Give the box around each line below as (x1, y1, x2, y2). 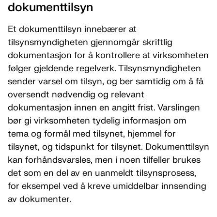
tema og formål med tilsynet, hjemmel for (8, 128, 176, 139)
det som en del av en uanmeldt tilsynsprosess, (8, 168, 196, 179)
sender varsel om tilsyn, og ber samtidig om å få (8, 76, 203, 87)
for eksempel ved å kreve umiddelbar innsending (8, 181, 206, 192)
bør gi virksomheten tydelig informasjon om (8, 115, 186, 126)
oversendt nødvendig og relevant (8, 89, 144, 100)
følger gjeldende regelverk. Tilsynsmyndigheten (8, 63, 201, 74)
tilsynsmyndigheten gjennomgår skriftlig (8, 37, 172, 48)
